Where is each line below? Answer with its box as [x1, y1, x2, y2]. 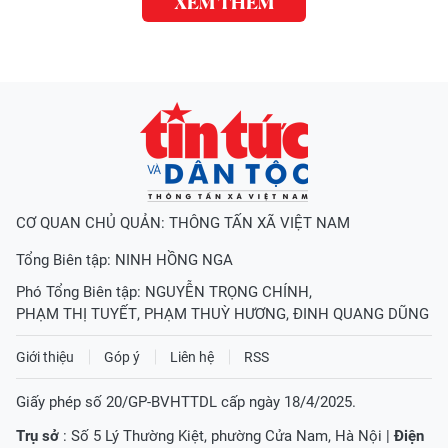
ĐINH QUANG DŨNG [293, 305, 429, 324]
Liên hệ [170, 349, 214, 366]
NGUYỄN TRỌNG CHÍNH [145, 283, 309, 302]
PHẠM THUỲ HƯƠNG [144, 305, 286, 324]
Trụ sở [16, 427, 63, 446]
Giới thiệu [16, 349, 74, 366]
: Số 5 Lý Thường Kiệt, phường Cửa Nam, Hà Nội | [63, 427, 394, 446]
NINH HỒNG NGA [115, 251, 233, 270]
